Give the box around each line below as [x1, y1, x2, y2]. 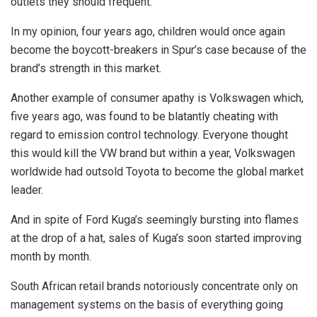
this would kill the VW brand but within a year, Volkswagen [11, 146, 295, 160]
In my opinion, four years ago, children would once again [11, 24, 285, 38]
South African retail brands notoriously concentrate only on [11, 279, 298, 293]
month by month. [11, 249, 91, 263]
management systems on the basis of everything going [11, 297, 283, 311]
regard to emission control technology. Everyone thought [11, 127, 288, 142]
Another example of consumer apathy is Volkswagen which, [11, 91, 304, 105]
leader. [11, 183, 43, 197]
